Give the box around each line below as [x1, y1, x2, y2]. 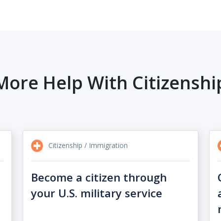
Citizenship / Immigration [46, 141, 128, 150]
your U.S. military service [31, 185, 163, 201]
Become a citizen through [31, 170, 167, 185]
